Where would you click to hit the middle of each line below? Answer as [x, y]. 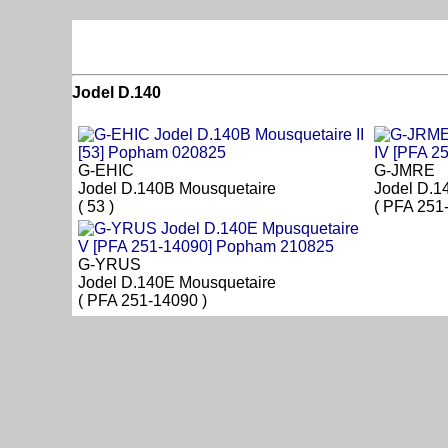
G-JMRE [404, 171]
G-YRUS [109, 265]
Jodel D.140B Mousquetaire [177, 189]
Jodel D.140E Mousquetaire [177, 283]
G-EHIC [106, 171]
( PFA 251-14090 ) [142, 301]
